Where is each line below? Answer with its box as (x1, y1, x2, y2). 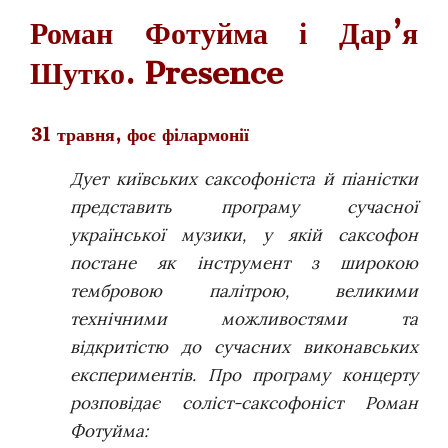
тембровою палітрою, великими (70, 279, 418, 302)
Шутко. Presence (30, 53, 283, 92)
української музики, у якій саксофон (70, 223, 418, 246)
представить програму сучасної (70, 195, 418, 218)
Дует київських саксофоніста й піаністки (70, 167, 418, 190)
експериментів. (70, 363, 208, 386)
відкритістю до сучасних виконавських (70, 335, 418, 358)
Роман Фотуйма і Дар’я (30, 13, 418, 52)
